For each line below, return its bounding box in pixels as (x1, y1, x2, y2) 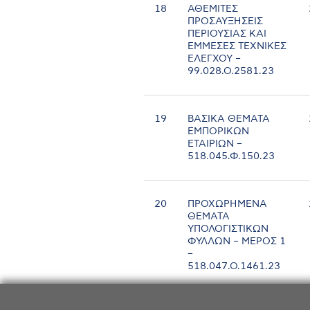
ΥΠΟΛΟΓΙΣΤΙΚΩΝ (188, 224, 269, 235)
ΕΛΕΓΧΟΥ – (188, 54, 241, 64)
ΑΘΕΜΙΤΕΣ (188, 4, 239, 15)
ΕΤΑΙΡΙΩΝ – (188, 139, 243, 149)
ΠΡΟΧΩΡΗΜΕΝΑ (188, 199, 268, 210)
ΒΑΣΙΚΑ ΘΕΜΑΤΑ (188, 114, 271, 125)
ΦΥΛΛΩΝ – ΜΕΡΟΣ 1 (188, 237, 286, 247)
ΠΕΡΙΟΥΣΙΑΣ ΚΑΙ (188, 29, 267, 39)
